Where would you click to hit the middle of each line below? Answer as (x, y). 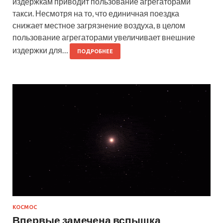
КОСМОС (25, 207)
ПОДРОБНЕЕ (95, 52)
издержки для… (41, 50)
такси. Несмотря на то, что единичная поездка (96, 13)
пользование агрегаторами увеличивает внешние (104, 37)
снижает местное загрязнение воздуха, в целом (99, 25)
